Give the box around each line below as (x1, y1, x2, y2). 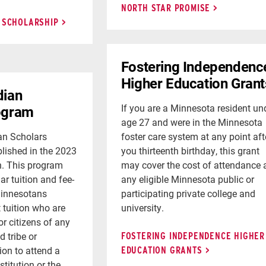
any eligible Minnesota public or (121, 172, 254, 185)
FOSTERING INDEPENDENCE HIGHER (121, 230, 265, 242)
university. (121, 201, 164, 214)
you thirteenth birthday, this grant (121, 144, 259, 157)
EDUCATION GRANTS (121, 244, 202, 256)
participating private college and (121, 186, 255, 199)
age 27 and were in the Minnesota (121, 115, 262, 128)
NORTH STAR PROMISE (121, 2, 211, 14)
